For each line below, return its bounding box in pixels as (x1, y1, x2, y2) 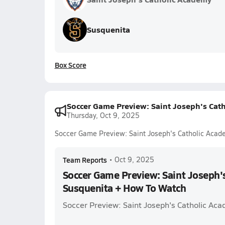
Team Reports (62, 155, 107, 165)
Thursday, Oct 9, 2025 (66, 110, 140, 120)
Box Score (54, 60, 86, 70)
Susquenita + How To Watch (62, 181, 186, 195)
